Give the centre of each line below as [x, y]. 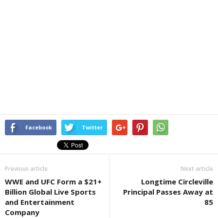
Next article [197, 169]
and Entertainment [40, 202]
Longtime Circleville [177, 182]
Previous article [26, 169]
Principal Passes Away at [168, 192]
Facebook [39, 127]
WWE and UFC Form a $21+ [53, 182]
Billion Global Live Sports [50, 192]
